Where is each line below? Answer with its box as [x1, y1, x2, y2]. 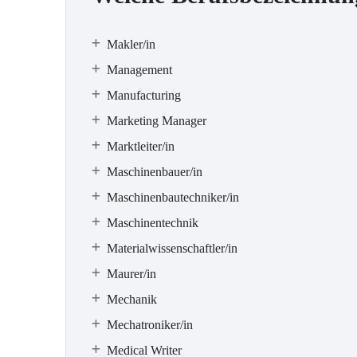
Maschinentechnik [107, 216, 198, 229]
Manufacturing [107, 88, 181, 102]
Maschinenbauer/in [107, 165, 202, 178]
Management [107, 63, 172, 76]
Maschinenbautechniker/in [107, 190, 239, 204]
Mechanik [107, 292, 157, 306]
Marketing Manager [107, 114, 206, 127]
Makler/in [107, 37, 155, 51]
